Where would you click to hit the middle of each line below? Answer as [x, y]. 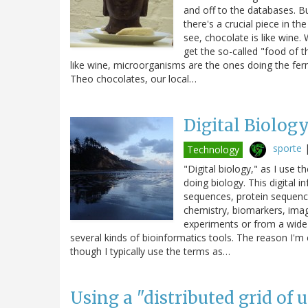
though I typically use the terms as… [150, 251]
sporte [287, 148]
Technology [213, 149]
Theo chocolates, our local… [133, 78]
